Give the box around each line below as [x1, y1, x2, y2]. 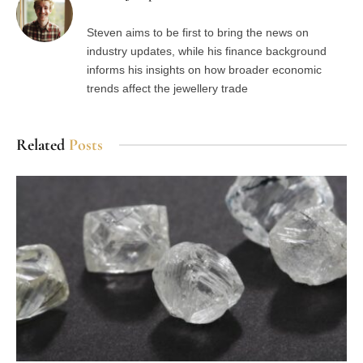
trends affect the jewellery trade [87, 81, 248, 95]
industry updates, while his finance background [87, 44, 327, 58]
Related [16, 135, 69, 155]
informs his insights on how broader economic [87, 62, 322, 76]
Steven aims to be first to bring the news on [87, 25, 309, 39]
